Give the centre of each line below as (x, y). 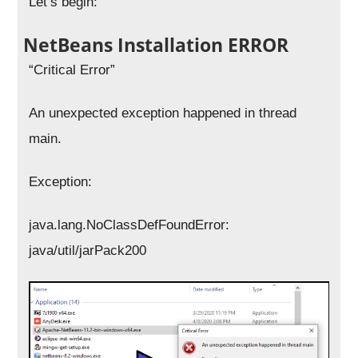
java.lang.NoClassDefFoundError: (129, 225)
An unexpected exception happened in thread (163, 113)
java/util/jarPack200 (88, 251)
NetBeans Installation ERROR (156, 45)
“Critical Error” (72, 70)
